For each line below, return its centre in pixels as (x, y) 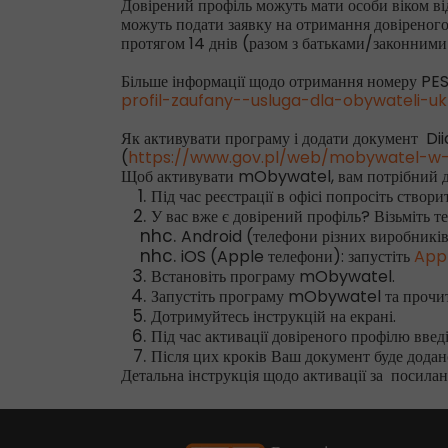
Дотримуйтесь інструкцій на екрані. (273, 316)
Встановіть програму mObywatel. (273, 276)
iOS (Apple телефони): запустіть (297, 256)
